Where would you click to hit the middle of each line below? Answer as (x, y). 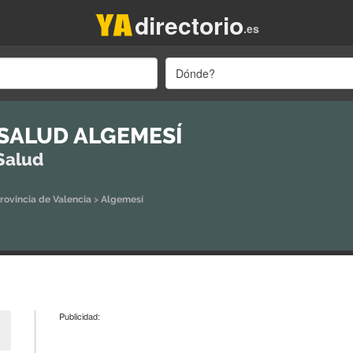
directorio (189, 25)
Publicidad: (80, 316)
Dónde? (195, 74)
